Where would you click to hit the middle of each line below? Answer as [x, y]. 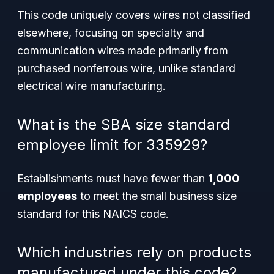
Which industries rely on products [134, 252]
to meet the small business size [157, 196]
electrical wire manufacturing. [91, 86]
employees [47, 196]
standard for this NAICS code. [93, 214]
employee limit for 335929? [112, 145]
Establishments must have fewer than [113, 178]
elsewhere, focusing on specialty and [111, 33]
